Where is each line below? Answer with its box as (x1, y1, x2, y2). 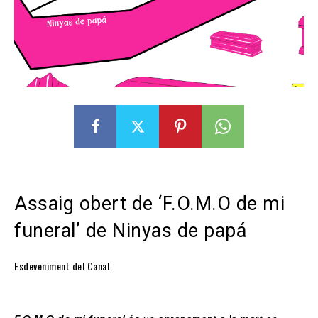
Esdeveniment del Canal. (14, 258, 112, 274)
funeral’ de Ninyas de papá (14, 219, 246, 243)
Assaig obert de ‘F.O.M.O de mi (14, 192, 285, 216)
